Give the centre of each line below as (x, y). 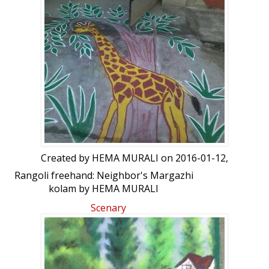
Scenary (108, 208)
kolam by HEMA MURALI (104, 189)
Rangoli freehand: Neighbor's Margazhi (104, 176)
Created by (66, 158)
